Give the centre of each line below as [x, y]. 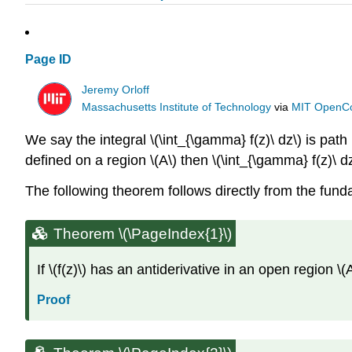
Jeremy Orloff [116, 90]
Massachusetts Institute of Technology [177, 107]
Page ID [48, 60]
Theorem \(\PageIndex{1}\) [143, 234]
